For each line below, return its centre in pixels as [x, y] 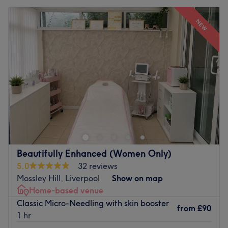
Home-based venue [66, 190]
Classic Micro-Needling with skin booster [93, 203]
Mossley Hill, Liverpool [58, 178]
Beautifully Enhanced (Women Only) [94, 153]
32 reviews [98, 166]
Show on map [137, 178]
